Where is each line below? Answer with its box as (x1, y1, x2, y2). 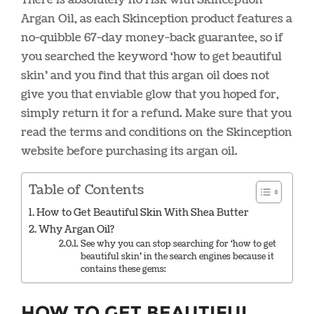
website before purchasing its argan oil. (21, 143, 238, 159)
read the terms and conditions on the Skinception (21, 124, 292, 140)
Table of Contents (29, 179, 144, 199)
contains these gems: (80, 263, 166, 275)
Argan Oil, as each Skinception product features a (21, 11, 292, 27)
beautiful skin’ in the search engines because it (80, 250, 274, 262)
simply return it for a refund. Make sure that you (21, 105, 292, 121)
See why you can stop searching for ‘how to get (80, 238, 276, 250)
